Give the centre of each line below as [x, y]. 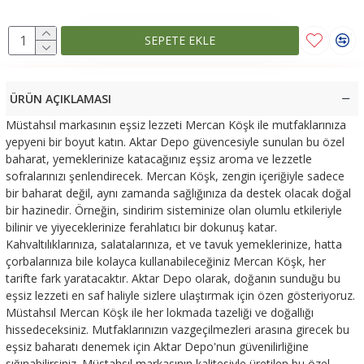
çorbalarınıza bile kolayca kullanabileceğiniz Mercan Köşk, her [166, 261]
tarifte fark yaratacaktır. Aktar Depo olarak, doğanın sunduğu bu [173, 278]
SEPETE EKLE [180, 40]
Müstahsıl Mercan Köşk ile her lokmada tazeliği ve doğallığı [160, 312]
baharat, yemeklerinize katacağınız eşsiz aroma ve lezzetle [159, 158]
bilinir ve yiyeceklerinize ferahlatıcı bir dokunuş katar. [141, 227]
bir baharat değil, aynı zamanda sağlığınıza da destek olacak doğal [178, 193]
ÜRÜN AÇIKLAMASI [61, 98]
